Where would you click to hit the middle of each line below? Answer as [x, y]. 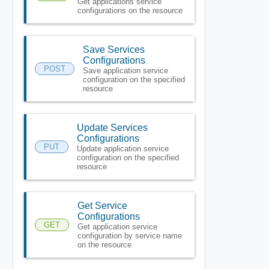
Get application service [117, 226]
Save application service [125, 70]
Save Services [113, 49]
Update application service [122, 148]
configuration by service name [129, 235]
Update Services [112, 127]
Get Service [102, 205]
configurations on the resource [130, 10]
